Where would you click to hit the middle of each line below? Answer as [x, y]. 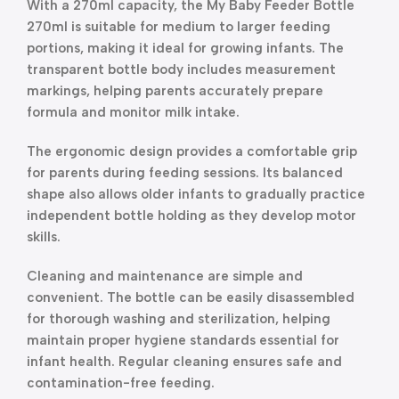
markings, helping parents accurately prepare [175, 91]
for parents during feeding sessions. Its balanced [185, 173]
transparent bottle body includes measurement [181, 69]
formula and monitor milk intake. [133, 112]
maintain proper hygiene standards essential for [183, 340]
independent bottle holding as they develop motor [191, 216]
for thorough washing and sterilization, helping [179, 319]
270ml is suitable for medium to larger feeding [179, 27]
